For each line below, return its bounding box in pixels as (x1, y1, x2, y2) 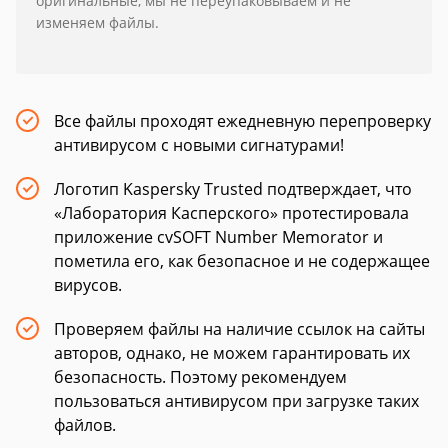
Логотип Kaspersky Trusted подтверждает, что (54, 178, 412, 200)
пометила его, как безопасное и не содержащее (54, 250, 430, 272)
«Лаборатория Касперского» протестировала (54, 202, 409, 224)
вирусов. (54, 274, 122, 296)
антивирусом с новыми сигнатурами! (54, 134, 344, 156)
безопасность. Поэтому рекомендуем (54, 366, 347, 388)
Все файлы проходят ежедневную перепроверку (54, 110, 431, 132)
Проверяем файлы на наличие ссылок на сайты (54, 318, 425, 340)
